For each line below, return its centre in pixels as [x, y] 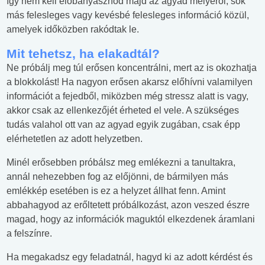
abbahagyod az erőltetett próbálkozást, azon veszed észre [128, 205]
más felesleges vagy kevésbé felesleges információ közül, [128, 15]
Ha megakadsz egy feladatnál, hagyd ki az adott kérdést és [130, 257]
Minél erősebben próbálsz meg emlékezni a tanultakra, [121, 163]
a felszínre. [29, 234]
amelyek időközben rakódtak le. [73, 30]
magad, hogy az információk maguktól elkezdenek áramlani [131, 219]
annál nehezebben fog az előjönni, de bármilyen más [117, 177]
